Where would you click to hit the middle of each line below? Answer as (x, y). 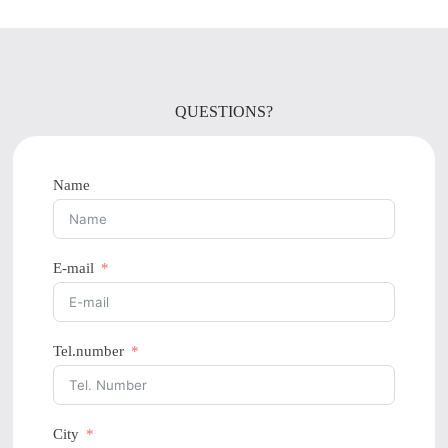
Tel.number (89, 351)
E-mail (74, 268)
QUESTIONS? (224, 112)
